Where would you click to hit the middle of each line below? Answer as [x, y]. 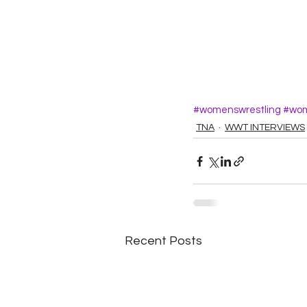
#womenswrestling [237, 110]
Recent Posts [163, 241]
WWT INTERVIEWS [265, 127]
